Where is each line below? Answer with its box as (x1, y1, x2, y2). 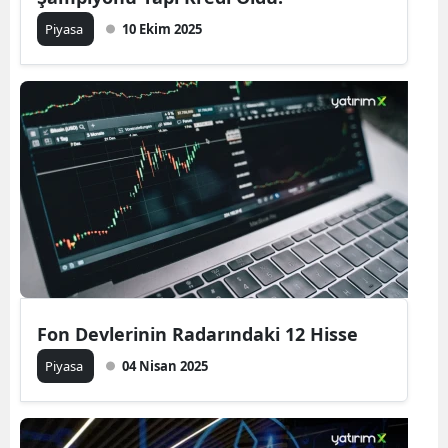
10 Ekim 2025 (122, 20, 202, 38)
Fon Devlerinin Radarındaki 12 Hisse (37, 322, 358, 346)
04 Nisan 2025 (122, 357, 208, 375)
